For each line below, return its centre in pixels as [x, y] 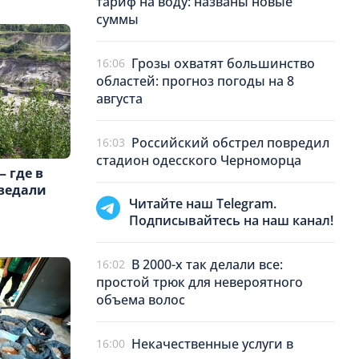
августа [119, 99]
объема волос [141, 300]
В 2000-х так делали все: [207, 264]
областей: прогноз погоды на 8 [195, 81]
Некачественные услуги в [212, 344]
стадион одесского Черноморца [199, 160]
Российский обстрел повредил [230, 143]
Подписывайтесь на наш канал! [231, 220]
